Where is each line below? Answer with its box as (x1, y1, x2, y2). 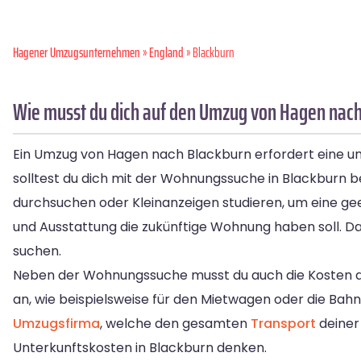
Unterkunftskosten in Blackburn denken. (13, 338, 267, 358)
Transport (251, 314, 316, 334)
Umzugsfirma (13, 314, 100, 334)
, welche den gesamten (100, 314, 251, 334)
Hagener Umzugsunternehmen (13, 42, 140, 64)
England (149, 42, 184, 64)
